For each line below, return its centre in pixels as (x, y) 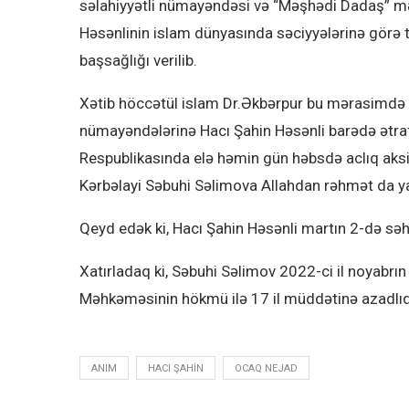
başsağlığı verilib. (138, 60)
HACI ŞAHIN (176, 368)
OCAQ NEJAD (266, 368)
